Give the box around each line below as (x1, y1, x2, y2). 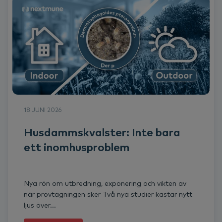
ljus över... (24, 200, 56, 210)
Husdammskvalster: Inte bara (24, 125, 180, 139)
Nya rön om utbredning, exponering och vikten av (24, 178, 186, 188)
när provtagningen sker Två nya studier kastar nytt (24, 189, 192, 199)
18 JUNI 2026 (24, 106, 61, 113)
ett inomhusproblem (24, 140, 130, 154)
